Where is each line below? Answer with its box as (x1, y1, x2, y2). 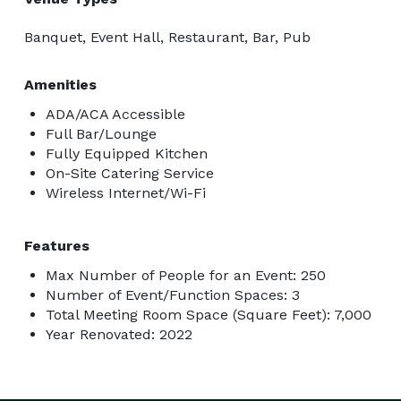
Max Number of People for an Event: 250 (46, 266, 326, 284)
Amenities (24, 75, 97, 93)
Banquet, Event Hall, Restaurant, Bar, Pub (24, 28, 311, 46)
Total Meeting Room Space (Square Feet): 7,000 (46, 305, 371, 323)
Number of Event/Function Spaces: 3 (46, 286, 300, 303)
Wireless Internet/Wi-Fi (46, 183, 206, 201)
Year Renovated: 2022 (46, 325, 192, 343)
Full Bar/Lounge (46, 124, 157, 142)
